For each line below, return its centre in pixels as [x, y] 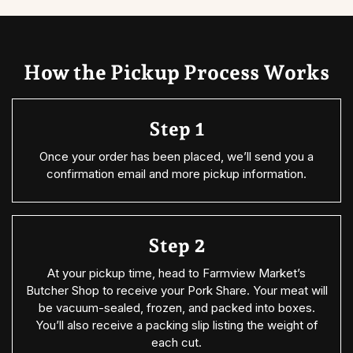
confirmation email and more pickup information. [176, 174]
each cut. [176, 343]
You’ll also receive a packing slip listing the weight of [176, 325]
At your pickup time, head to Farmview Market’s [176, 273]
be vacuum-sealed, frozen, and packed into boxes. [176, 308]
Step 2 [176, 246]
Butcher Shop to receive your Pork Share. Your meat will [176, 291]
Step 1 [176, 129]
